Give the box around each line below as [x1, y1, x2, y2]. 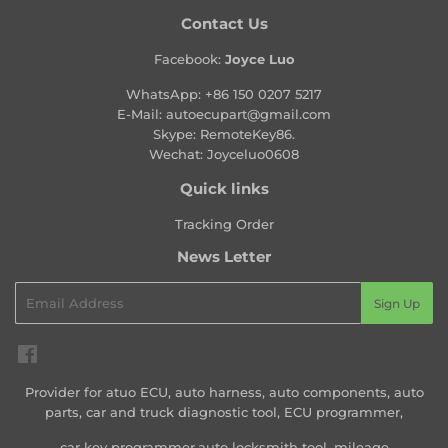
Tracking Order [174, 216, 274, 233]
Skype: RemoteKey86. [153, 126, 295, 143]
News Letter [177, 248, 271, 267]
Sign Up [374, 296, 420, 312]
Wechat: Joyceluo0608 [149, 146, 299, 163]
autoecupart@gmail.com [166, 106, 331, 123]
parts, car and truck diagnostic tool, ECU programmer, [45, 403, 403, 420]
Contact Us [180, 15, 268, 34]
